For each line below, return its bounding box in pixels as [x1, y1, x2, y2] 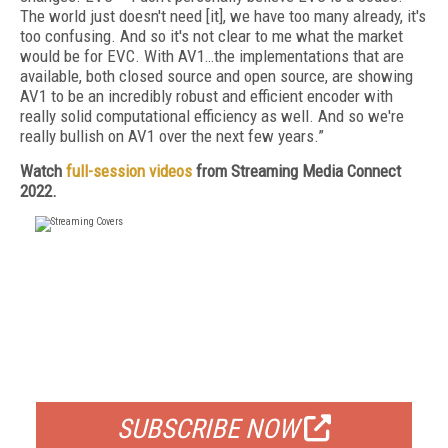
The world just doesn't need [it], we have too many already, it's [20, 6, 426, 26]
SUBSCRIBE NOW [117, 413, 299, 445]
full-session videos [66, 161, 192, 181]
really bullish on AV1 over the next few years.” [20, 126, 324, 146]
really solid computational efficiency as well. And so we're [20, 106, 404, 126]
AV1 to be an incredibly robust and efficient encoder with [20, 86, 393, 106]
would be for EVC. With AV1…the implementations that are [20, 46, 404, 66]
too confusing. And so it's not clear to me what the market [20, 26, 403, 46]
